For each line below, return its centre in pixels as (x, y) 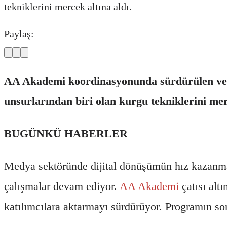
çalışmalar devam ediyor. (62, 186)
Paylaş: (19, 34)
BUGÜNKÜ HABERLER (66, 133)
